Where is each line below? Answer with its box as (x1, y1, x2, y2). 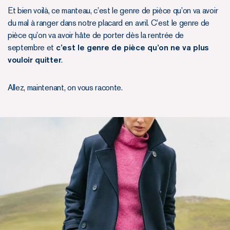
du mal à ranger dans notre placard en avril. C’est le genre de (8, 17, 210, 28)
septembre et (8, 42, 56, 52)
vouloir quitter (8, 54, 62, 65)
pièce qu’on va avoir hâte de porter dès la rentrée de (8, 30, 184, 40)
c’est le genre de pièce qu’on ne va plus (55, 42, 209, 52)
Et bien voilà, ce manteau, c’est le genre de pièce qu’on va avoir (8, 5, 218, 15)
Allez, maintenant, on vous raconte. (8, 82, 123, 92)
